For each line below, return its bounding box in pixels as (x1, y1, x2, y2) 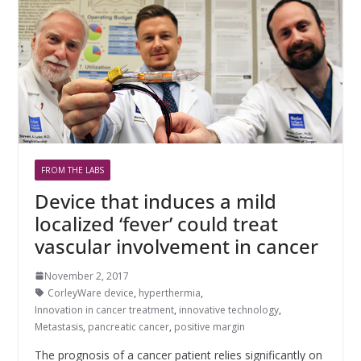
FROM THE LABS (40, 164, 104, 176)
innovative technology (178, 302, 279, 317)
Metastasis (34, 319, 83, 334)
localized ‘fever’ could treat (34, 210, 278, 237)
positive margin (173, 319, 245, 334)
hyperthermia (138, 285, 201, 300)
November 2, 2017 (44, 268, 129, 283)
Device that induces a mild (34, 187, 276, 214)
